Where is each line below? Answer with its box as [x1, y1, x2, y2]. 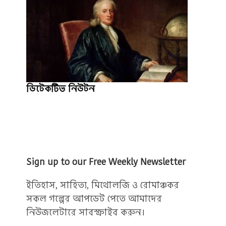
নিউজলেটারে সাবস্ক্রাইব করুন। [26, 206, 146, 218]
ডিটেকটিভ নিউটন [26, 82, 95, 95]
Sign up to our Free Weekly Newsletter [26, 155, 186, 168]
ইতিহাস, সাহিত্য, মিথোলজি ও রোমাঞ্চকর [26, 179, 180, 191]
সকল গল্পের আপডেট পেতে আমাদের [26, 192, 162, 205]
